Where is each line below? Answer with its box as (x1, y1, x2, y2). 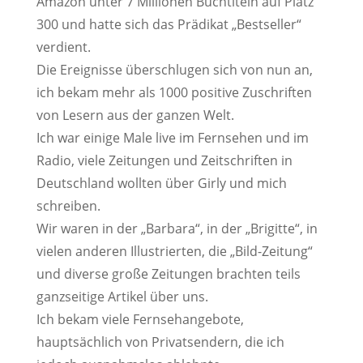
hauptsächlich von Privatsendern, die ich (36, 333, 284, 351)
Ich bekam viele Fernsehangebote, (36, 310, 244, 328)
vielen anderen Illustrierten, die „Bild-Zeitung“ (36, 242, 313, 260)
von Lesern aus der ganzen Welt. (36, 106, 234, 124)
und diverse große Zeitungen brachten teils (36, 265, 301, 283)
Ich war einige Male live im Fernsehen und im (36, 129, 309, 147)
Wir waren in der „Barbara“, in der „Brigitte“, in (36, 220, 318, 237)
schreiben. (36, 197, 100, 215)
